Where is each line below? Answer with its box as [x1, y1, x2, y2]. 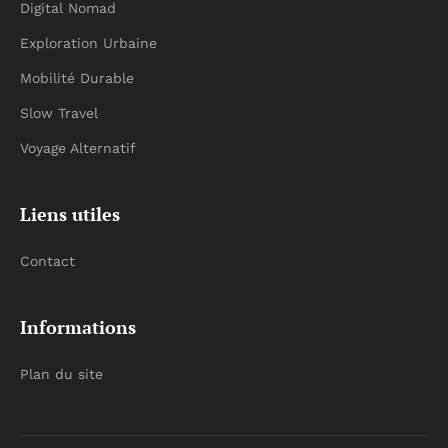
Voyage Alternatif [20, 140, 136, 157]
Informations [20, 315, 136, 340]
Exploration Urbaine [20, 35, 157, 52]
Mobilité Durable [20, 70, 134, 87]
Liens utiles [20, 202, 120, 227]
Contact [20, 253, 75, 270]
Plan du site [20, 366, 103, 383]
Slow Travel [20, 105, 98, 122]
